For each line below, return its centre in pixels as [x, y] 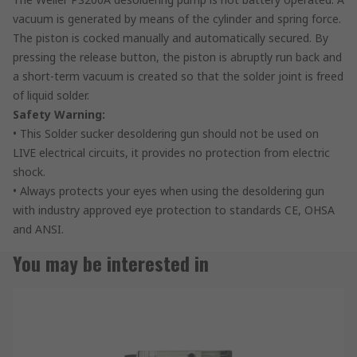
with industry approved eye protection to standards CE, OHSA [174, 210]
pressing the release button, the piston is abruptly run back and [177, 57]
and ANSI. [38, 229]
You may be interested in [111, 263]
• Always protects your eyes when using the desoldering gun [169, 190]
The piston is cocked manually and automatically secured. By [171, 37]
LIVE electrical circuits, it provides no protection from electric [171, 152]
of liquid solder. [51, 95]
